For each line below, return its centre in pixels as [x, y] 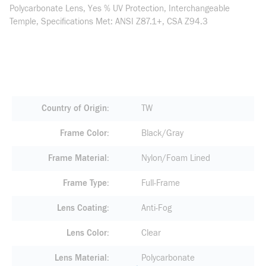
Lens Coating [82, 208]
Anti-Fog [156, 208]
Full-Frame [160, 183]
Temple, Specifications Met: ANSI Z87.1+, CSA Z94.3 [109, 22]
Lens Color [86, 233]
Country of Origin [74, 108]
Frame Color [83, 133]
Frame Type [85, 183]
